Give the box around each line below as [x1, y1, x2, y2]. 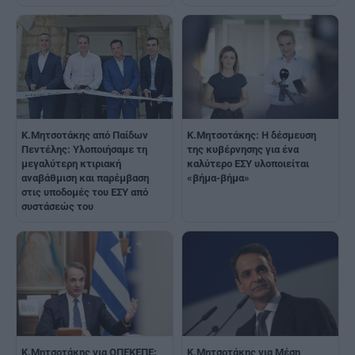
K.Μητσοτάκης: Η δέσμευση [187, 129, 316, 142]
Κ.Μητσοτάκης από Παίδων [21, 129, 148, 142]
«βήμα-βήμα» [187, 172, 250, 185]
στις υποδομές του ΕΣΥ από [21, 186, 148, 199]
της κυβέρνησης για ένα [187, 143, 299, 156]
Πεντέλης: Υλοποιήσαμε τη [21, 143, 147, 156]
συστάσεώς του [21, 200, 94, 213]
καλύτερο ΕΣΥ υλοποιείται [187, 158, 309, 170]
